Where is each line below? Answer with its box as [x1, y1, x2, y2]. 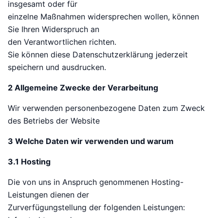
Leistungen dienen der [8, 190, 89, 200]
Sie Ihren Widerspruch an [8, 24, 99, 35]
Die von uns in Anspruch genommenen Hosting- [8, 177, 183, 187]
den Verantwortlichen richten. [8, 37, 116, 47]
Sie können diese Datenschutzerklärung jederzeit [8, 50, 188, 60]
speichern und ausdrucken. [8, 62, 106, 73]
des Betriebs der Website [8, 116, 100, 126]
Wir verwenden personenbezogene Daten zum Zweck [8, 103, 205, 113]
